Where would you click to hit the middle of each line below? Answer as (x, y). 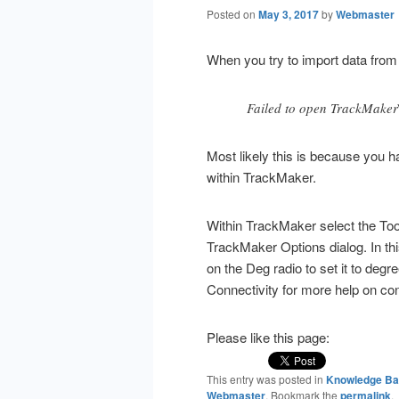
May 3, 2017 (289, 14)
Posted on (232, 14)
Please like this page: (268, 337)
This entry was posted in (266, 379)
